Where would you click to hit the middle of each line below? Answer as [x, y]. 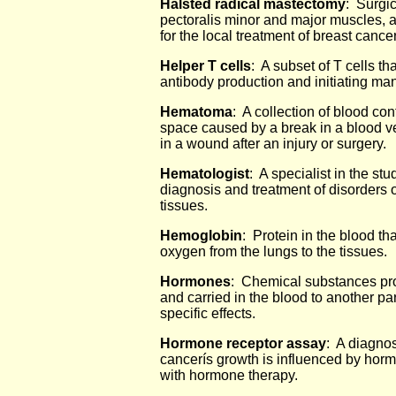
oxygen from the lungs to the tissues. [274, 251]
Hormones [195, 282]
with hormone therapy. [229, 375]
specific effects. [208, 313]
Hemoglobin [201, 236]
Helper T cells [206, 66]
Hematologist [205, 174]
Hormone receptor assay [243, 343]
